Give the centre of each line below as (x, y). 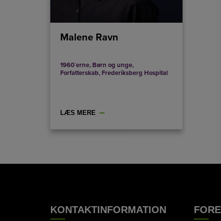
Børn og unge (112, 65)
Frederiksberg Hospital (135, 73)
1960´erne (75, 65)
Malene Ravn (89, 37)
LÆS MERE (78, 112)
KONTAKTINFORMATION (108, 209)
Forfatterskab (79, 73)
